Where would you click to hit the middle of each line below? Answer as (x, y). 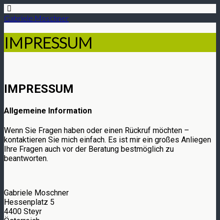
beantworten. (26, 159)
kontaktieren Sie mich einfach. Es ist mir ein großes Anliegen (108, 140)
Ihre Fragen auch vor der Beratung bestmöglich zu (89, 149)
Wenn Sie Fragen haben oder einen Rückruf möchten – (96, 131)
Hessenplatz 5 (29, 202)
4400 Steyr (23, 212)
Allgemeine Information (48, 111)
